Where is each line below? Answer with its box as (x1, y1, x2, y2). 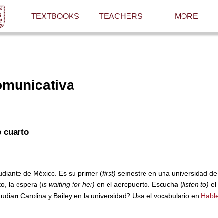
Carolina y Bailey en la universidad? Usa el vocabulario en (18, 191, 201, 200)
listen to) (182, 180, 211, 188)
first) (102, 169, 118, 177)
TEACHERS (99, 12, 143, 21)
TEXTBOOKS (31, 12, 79, 21)
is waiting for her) (41, 180, 97, 188)
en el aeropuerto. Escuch (96, 180, 174, 188)
